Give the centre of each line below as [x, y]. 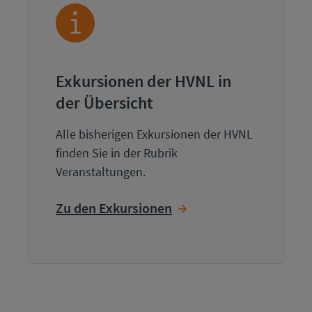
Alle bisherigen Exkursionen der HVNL [154, 134]
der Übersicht [104, 103]
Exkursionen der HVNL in [143, 81]
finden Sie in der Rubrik [117, 153]
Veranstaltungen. [101, 172]
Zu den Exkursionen [114, 208]
